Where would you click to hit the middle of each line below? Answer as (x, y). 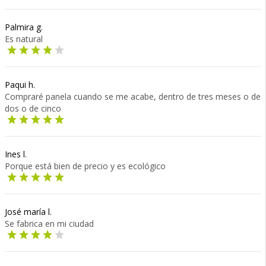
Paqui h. (20, 85)
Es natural (24, 39)
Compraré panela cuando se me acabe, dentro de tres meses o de (133, 96)
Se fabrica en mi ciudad (49, 224)
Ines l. (16, 154)
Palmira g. (24, 27)
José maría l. (28, 212)
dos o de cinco (33, 108)
